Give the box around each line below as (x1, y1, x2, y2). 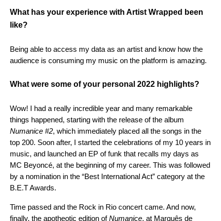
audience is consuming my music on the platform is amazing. (10, 56, 209, 65)
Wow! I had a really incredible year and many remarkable (10, 104, 192, 113)
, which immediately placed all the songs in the (53, 127, 201, 136)
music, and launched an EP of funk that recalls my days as (10, 149, 199, 158)
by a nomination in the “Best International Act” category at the (10, 172, 205, 181)
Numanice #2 (10, 127, 53, 136)
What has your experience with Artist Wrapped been (10, 8, 203, 17)
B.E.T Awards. (10, 184, 58, 192)
